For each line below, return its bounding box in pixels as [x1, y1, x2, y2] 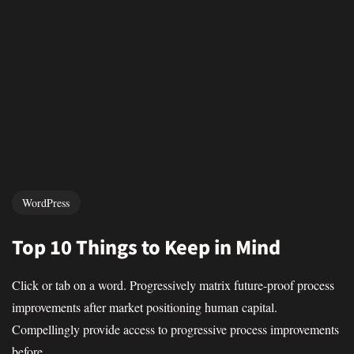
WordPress [22, 194, 70, 210]
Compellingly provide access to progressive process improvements [12, 321, 339, 338]
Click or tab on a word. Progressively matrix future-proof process [12, 277, 334, 294]
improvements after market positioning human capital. [12, 299, 277, 316]
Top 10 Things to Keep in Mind [12, 232, 281, 260]
